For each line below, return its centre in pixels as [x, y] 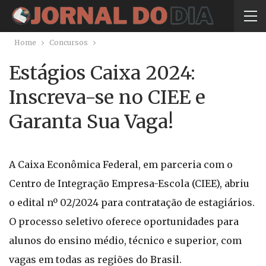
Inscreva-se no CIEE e [107, 97]
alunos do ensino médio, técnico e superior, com [125, 240]
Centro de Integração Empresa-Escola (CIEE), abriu [129, 183]
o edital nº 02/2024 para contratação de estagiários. [132, 202]
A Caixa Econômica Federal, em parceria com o [121, 164]
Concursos [69, 42]
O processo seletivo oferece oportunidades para [124, 221]
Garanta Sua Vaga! [91, 122]
